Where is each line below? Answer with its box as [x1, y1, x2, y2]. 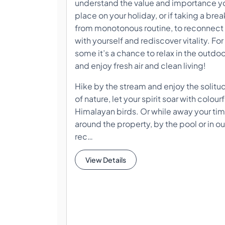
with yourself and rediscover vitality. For [75, 35, 223, 46]
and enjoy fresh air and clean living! [75, 60, 206, 71]
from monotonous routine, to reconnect [75, 23, 223, 34]
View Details [85, 155, 126, 165]
